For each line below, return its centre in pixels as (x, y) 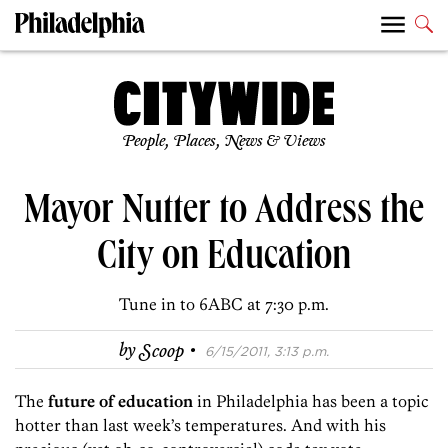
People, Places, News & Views (224, 142)
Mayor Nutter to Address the (224, 214)
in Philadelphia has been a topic (311, 401)
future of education (120, 401)
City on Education (224, 260)
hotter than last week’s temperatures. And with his (200, 425)
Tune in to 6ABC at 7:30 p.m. (224, 304)
